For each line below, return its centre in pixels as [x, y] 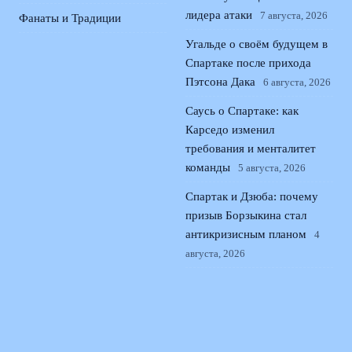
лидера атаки [219, 15]
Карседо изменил [230, 130]
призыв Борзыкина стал [246, 215]
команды [208, 167]
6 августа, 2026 [297, 82]
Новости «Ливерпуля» [284, 286]
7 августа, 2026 [294, 15]
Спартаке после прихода [248, 63]
